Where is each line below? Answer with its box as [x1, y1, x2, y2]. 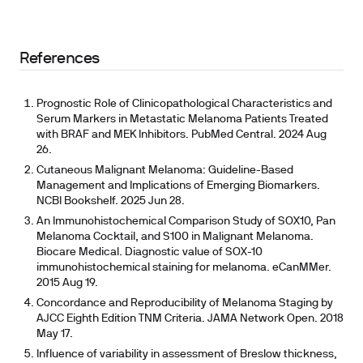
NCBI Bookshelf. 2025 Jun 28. [36, 196, 185, 207]
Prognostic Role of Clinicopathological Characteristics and [36, 99, 332, 109]
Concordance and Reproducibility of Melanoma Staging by [36, 298, 333, 309]
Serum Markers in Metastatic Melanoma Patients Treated [36, 114, 328, 125]
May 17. [36, 329, 73, 340]
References [19, 52, 100, 66]
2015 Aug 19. [36, 278, 98, 288]
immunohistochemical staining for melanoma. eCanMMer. [36, 263, 331, 273]
